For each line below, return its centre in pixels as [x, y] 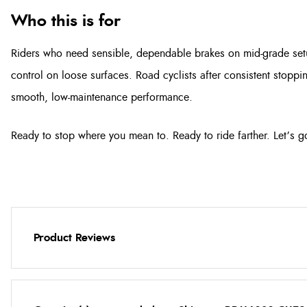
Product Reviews [74, 238]
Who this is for [66, 21]
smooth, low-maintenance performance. [102, 97]
